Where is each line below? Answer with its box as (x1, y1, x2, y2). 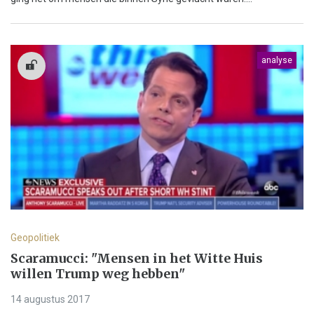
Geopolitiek (11, 232, 60, 244)
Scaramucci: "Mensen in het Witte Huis (11, 250, 263, 267)
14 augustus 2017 (11, 294, 90, 306)
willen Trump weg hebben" (11, 266, 185, 282)
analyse (261, 55, 292, 66)
